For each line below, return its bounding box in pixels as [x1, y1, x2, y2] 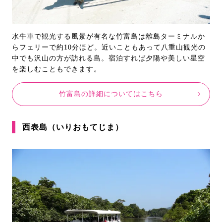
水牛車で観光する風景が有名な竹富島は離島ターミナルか [12, 32, 205, 40]
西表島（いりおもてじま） [22, 122, 123, 131]
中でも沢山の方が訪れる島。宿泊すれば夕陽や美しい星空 [12, 54, 205, 62]
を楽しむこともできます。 [12, 65, 101, 73]
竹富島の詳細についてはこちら [59, 90, 163, 98]
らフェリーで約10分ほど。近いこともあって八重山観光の [12, 43, 206, 51]
